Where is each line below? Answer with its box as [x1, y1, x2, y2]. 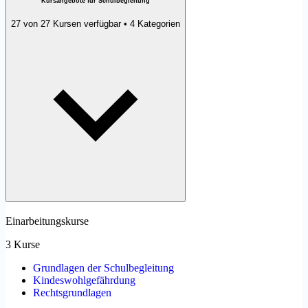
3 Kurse [5, 238, 40, 250]
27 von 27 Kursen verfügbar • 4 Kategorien [11, 19, 180, 30]
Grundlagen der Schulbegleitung [33, 261, 174, 274]
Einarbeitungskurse [5, 214, 89, 227]
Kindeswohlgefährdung [33, 274, 135, 286]
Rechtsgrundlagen [33, 286, 111, 298]
